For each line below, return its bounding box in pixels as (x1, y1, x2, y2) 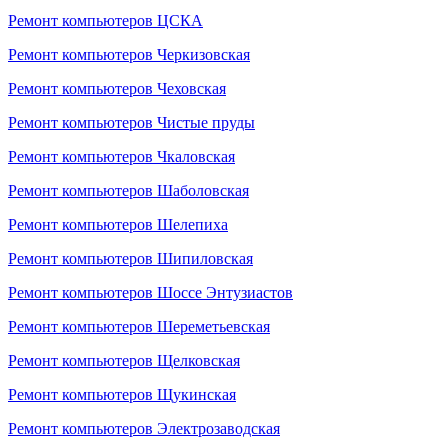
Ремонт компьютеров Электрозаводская (8, 420, 280, 437)
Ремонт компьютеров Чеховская (8, 80, 226, 97)
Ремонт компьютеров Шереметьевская (8, 318, 270, 335)
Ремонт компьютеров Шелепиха (8, 216, 228, 233)
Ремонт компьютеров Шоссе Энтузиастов (8, 284, 293, 301)
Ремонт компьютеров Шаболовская (8, 182, 249, 199)
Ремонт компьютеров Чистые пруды (8, 114, 255, 131)
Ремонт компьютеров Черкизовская (8, 46, 250, 63)
